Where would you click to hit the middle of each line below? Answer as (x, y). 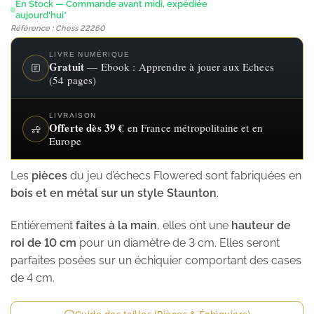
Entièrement (43, 226)
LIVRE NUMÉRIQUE (89, 55)
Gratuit (67, 67)
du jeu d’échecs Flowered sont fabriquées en (184, 176)
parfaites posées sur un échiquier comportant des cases (156, 261)
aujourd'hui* (41, 15)
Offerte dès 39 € (87, 128)
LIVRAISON (73, 116)
